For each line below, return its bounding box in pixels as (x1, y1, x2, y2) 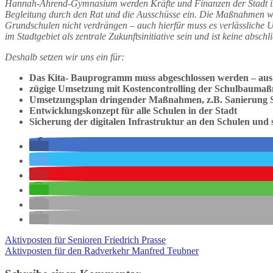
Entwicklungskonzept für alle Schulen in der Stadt (29, 105, 237, 116)
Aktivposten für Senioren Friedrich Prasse (5, 234, 166, 245)
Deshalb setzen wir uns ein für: (5, 51, 124, 62)
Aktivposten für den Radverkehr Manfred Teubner (5, 245, 199, 256)
